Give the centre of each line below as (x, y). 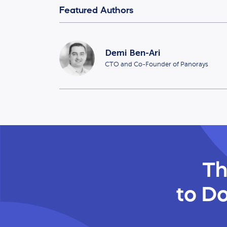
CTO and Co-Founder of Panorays (157, 64)
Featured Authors (96, 10)
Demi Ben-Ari (133, 52)
